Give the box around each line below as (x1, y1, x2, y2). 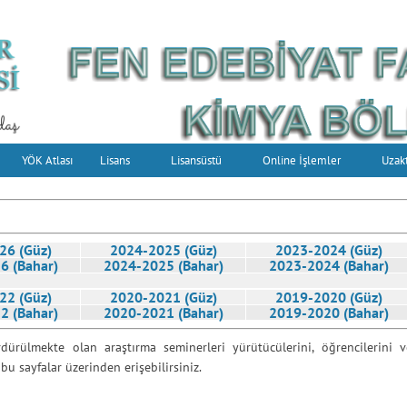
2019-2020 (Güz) (275, 288, 382, 306)
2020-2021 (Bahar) (103, 303, 223, 322)
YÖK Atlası (22, 153, 73, 168)
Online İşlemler (263, 153, 341, 168)
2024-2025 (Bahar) (103, 256, 223, 274)
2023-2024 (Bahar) (269, 256, 389, 274)
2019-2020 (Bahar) (269, 303, 389, 322)
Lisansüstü (171, 153, 222, 168)
